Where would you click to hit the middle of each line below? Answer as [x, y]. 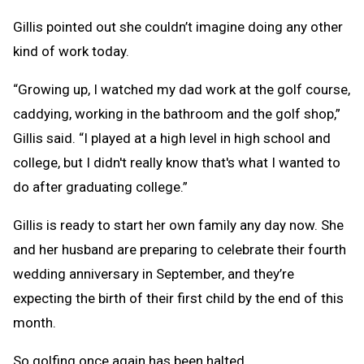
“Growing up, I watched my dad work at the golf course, [182, 89]
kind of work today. [71, 51]
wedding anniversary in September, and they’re [154, 273]
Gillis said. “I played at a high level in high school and [172, 138]
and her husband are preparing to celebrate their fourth [180, 249]
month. [35, 322]
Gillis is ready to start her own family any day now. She [178, 225]
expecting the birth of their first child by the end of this [178, 298]
